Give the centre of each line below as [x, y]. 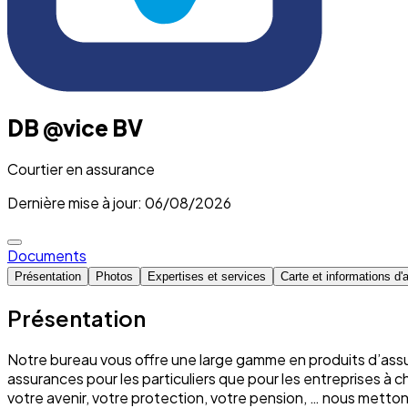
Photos [114, 276]
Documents [47, 255]
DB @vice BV [75, 127]
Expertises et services [207, 276]
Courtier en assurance [81, 168]
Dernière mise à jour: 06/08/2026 [119, 202]
